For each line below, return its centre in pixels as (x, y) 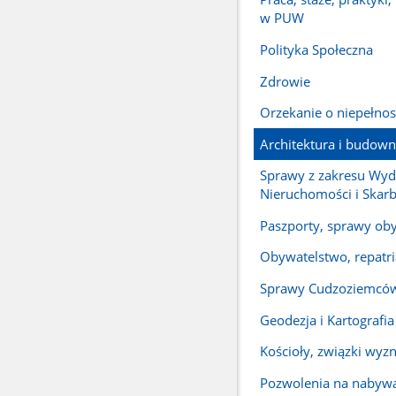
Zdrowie (285, 81)
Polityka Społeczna (316, 50)
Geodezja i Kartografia (327, 320)
